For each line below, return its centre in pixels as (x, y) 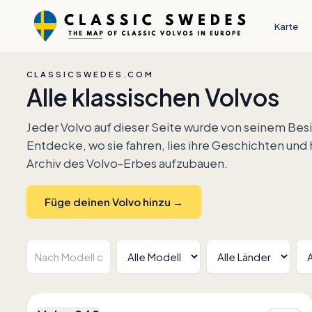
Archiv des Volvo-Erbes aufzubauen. (127, 163)
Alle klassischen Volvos (153, 97)
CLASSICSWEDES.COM (90, 73)
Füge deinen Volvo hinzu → (114, 202)
